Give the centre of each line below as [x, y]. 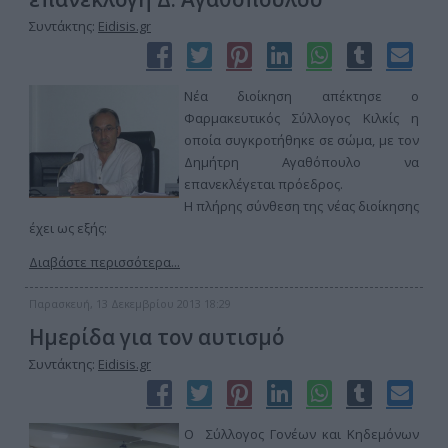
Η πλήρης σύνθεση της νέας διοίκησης [301, 206]
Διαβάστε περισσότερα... [104, 262]
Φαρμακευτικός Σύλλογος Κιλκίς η [301, 118]
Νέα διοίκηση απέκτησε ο [301, 96]
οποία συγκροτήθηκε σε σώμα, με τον [301, 140]
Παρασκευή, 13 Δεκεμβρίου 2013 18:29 [130, 303]
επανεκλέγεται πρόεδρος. [263, 184]
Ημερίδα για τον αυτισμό [156, 337]
